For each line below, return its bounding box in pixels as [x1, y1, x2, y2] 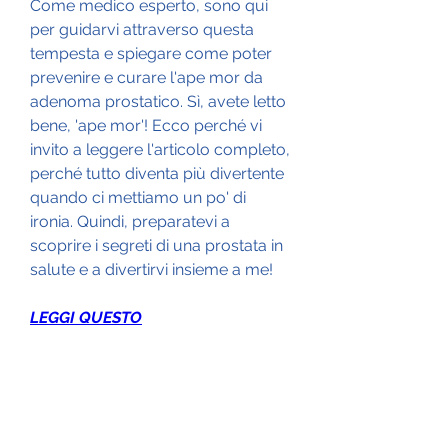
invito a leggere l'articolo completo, [30, 139, 290, 159]
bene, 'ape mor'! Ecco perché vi [30, 115, 262, 135]
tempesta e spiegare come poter [30, 43, 272, 63]
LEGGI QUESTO [30, 307, 142, 327]
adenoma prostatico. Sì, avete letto [30, 91, 286, 111]
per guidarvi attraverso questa [30, 19, 254, 39]
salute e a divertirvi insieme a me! [30, 259, 273, 279]
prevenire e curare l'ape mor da [30, 67, 263, 87]
